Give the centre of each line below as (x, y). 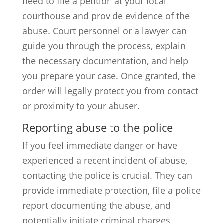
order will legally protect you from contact (110, 91)
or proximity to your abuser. (81, 106)
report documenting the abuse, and (96, 205)
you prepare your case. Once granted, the (109, 76)
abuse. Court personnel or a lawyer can (104, 31)
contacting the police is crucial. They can (107, 175)
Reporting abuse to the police (97, 127)
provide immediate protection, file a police (111, 190)
